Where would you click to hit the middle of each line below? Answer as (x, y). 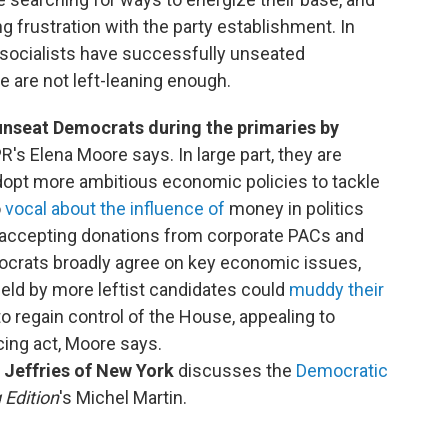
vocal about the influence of (115, 208)
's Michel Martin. (123, 397)
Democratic (342, 370)
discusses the (235, 370)
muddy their (336, 289)
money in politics (294, 208)
